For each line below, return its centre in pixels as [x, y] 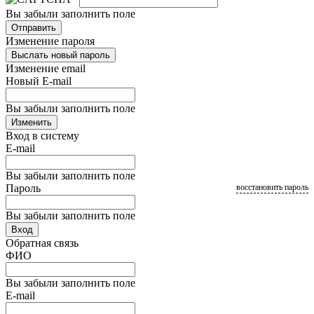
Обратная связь [42, 243]
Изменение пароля [50, 41]
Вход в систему [42, 136]
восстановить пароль [272, 187]
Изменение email [46, 69]
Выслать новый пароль [61, 55]
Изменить [32, 123]
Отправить [34, 28]
